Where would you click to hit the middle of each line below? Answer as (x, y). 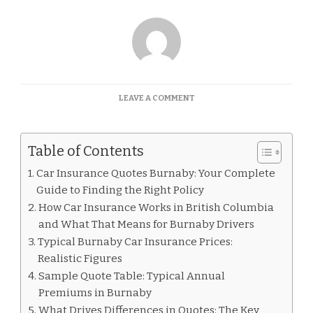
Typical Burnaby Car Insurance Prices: (136, 241)
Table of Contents (86, 151)
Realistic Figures (80, 258)
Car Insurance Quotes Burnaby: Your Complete (156, 173)
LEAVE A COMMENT (156, 97)
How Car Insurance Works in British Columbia (156, 207)
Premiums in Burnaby (95, 292)
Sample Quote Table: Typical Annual (132, 276)
